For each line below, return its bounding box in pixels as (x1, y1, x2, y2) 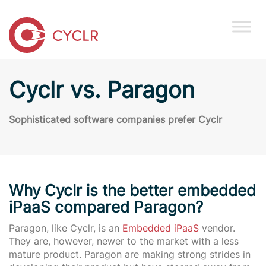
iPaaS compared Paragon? (9, 197, 203, 216)
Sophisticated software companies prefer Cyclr (9, 113, 222, 125)
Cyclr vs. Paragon (9, 76, 195, 103)
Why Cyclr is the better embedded (9, 180, 256, 199)
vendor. (199, 222, 235, 234)
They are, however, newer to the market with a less (9, 235, 239, 247)
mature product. (9, 248, 84, 260)
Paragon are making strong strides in (84, 248, 251, 260)
